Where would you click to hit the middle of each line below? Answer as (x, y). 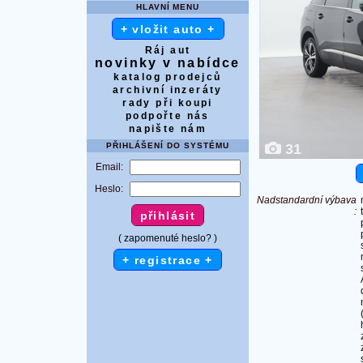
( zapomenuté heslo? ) (168, 238)
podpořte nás (168, 115)
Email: (109, 167)
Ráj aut (168, 50)
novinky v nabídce (168, 62)
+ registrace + (168, 260)
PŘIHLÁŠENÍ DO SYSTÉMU (168, 145)
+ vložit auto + (168, 29)
